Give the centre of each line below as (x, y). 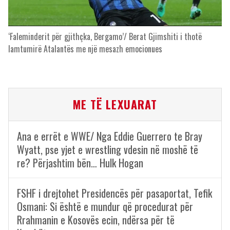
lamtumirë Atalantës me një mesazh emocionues (85, 49)
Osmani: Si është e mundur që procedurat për (105, 206)
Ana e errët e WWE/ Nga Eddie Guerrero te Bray (110, 136)
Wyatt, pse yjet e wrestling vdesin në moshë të (108, 149)
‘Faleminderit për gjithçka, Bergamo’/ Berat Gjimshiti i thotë (105, 36)
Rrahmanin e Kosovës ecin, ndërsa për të (96, 220)
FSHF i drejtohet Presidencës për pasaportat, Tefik (114, 193)
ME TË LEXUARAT (115, 104)
